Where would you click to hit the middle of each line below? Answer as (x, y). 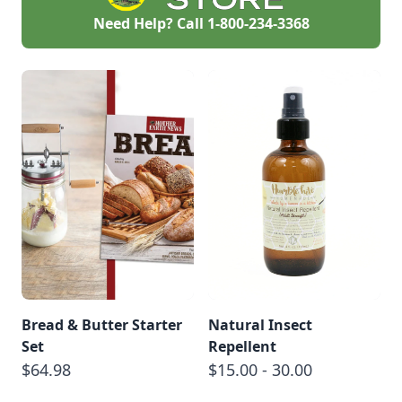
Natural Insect (260, 324)
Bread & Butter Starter (102, 324)
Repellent (242, 346)
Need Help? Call (150, 23)
